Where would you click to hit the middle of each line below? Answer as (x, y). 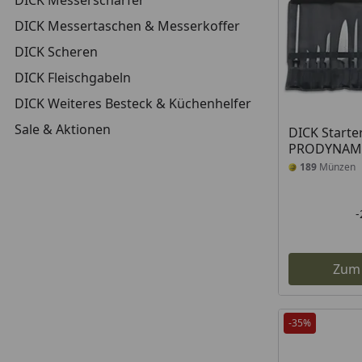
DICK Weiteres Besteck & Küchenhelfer (133, 103)
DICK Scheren (56, 52)
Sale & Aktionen (63, 129)
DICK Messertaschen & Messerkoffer (127, 26)
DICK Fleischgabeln (73, 78)
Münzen (336, 167)
